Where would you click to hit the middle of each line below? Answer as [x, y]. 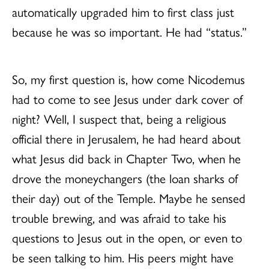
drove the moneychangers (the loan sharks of [125, 177]
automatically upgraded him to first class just [123, 11]
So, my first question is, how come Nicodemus [128, 78]
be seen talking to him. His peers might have [123, 257]
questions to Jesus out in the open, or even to [127, 237]
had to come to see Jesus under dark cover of [127, 98]
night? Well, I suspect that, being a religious [119, 118]
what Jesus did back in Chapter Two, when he [126, 158]
